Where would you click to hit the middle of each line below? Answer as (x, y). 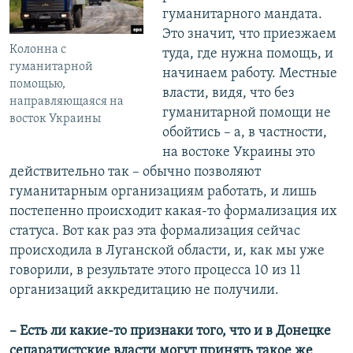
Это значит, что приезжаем (249, 35)
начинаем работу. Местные (249, 74)
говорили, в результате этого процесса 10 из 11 (155, 271)
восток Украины (55, 119)
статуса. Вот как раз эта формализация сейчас (155, 232)
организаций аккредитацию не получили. (144, 291)
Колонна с (38, 49)
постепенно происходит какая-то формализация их (173, 212)
